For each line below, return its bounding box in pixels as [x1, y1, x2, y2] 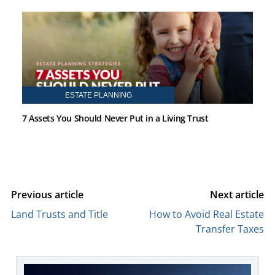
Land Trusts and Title [11, 207, 108, 221]
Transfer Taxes [196, 222, 264, 236]
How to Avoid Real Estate [149, 207, 264, 221]
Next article [210, 187, 264, 201]
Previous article [11, 187, 83, 201]
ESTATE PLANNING [64, 90, 132, 99]
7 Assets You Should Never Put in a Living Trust [22, 112, 209, 124]
